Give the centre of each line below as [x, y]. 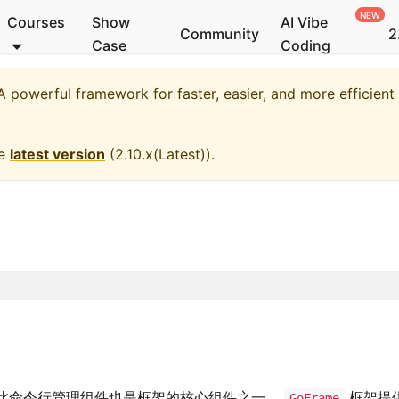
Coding [305, 45]
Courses [36, 22]
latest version [57, 154]
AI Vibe [304, 22]
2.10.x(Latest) [160, 154]
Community [219, 34]
